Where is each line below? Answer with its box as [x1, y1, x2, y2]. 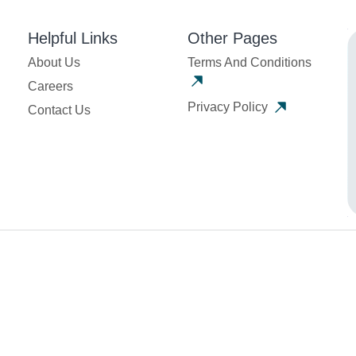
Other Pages [187, 29, 277, 48]
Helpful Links [27, 29, 118, 48]
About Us [27, 56, 80, 70]
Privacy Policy [187, 99, 271, 114]
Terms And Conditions [187, 56, 311, 70]
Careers [27, 79, 73, 94]
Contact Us [27, 103, 91, 118]
